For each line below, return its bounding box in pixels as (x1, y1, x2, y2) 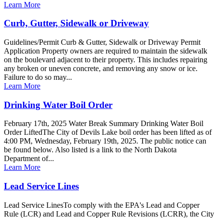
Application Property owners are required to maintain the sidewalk (4, 47, 207, 55)
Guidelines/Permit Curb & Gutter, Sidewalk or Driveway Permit (4, 38, 200, 46)
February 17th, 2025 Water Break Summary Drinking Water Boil (4, 119, 203, 128)
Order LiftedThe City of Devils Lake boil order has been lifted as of (4, 128, 212, 137)
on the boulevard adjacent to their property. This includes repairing (4, 55, 207, 64)
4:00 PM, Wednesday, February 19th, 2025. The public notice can (4, 137, 206, 145)
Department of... (4, 154, 54, 163)
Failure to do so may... (4, 73, 72, 81)
